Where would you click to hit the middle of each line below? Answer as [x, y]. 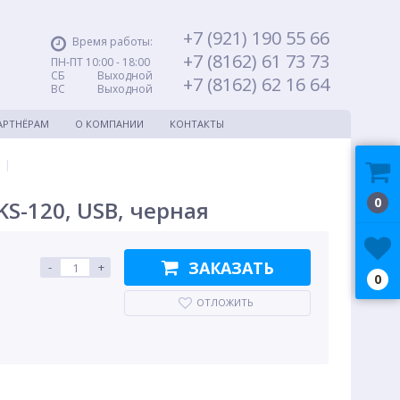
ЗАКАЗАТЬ [231, 267]
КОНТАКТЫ [197, 124]
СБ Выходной [102, 75]
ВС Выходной [102, 89]
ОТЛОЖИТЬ [225, 302]
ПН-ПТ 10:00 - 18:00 [100, 62]
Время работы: [112, 42]
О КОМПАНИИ [109, 124]
